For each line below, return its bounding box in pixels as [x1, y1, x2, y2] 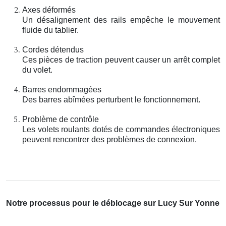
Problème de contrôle [22, 115, 99, 124]
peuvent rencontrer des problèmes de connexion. [22, 135, 197, 144]
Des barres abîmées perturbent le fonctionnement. [22, 95, 200, 104]
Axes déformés [22, 5, 76, 14]
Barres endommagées [22, 85, 101, 94]
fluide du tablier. [22, 25, 79, 34]
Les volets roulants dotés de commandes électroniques [22, 125, 220, 134]
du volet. [22, 65, 52, 74]
